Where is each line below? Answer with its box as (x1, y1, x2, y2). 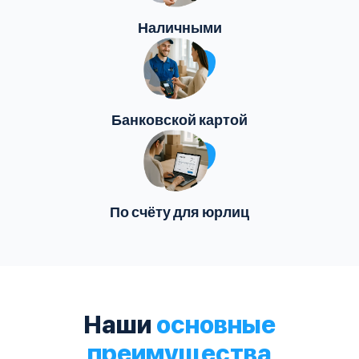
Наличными (137, 18, 222, 36)
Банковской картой (111, 110, 248, 128)
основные (156, 309, 276, 339)
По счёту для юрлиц (110, 202, 249, 220)
